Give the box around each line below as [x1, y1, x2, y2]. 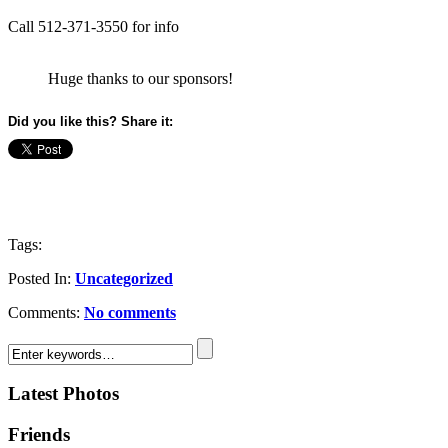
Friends [8, 424, 70, 446]
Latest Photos [8, 383, 119, 405]
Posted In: [8, 269, 75, 287]
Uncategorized [75, 269, 173, 287]
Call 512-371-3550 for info [8, 17, 179, 35]
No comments [84, 303, 176, 321]
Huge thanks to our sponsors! [48, 69, 233, 87]
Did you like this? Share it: [8, 113, 173, 129]
